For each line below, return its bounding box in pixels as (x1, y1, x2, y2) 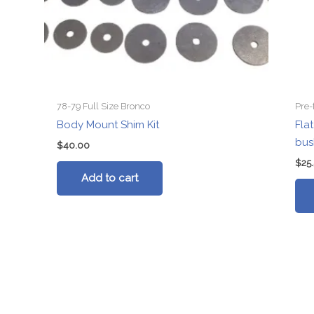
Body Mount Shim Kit (57, 118, 160, 132)
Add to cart (81, 171, 139, 184)
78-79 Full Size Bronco (57, 100, 151, 111)
